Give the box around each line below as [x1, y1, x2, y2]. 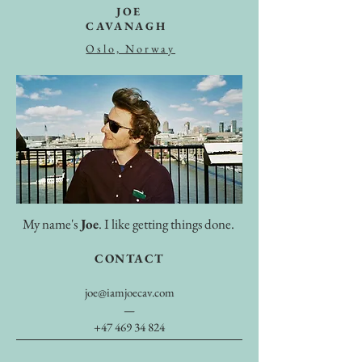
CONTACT [95, 250, 164, 266]
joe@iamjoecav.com [84, 284, 175, 300]
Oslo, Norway [86, 41, 175, 56]
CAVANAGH [86, 19, 173, 33]
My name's [22, 215, 78, 233]
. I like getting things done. [98, 215, 237, 233]
